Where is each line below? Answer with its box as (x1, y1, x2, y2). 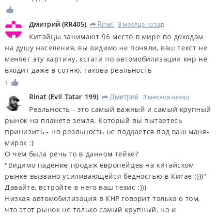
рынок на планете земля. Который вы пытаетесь (5, 115, 183, 125)
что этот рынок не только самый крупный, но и (5, 204, 176, 214)
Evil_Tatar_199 (50, 92, 96, 101)
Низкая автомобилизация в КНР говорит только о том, (5, 193, 201, 203)
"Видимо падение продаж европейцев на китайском (5, 160, 194, 170)
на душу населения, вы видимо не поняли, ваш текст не (5, 43, 208, 53)
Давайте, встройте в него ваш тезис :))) (5, 182, 147, 192)
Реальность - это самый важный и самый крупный (29, 104, 212, 114)
